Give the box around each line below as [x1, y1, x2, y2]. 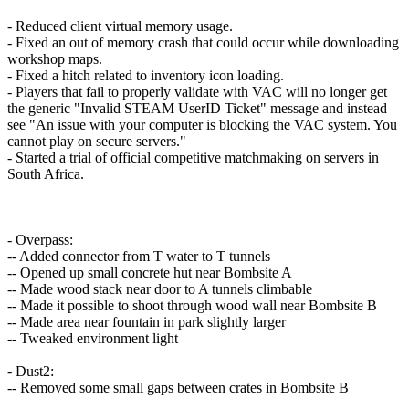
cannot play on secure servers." [7, 132, 186, 149]
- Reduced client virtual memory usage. [7, 17, 233, 34]
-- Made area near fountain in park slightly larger [7, 313, 286, 330]
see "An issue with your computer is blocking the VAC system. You [7, 116, 397, 132]
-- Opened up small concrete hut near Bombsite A [7, 264, 292, 280]
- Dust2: [7, 362, 54, 379]
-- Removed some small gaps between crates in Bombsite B [7, 379, 349, 395]
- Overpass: [7, 231, 73, 247]
